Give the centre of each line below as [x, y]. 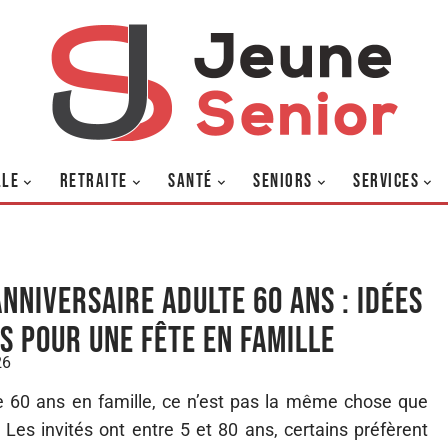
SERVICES [386, 181]
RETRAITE [93, 181]
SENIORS [283, 181]
